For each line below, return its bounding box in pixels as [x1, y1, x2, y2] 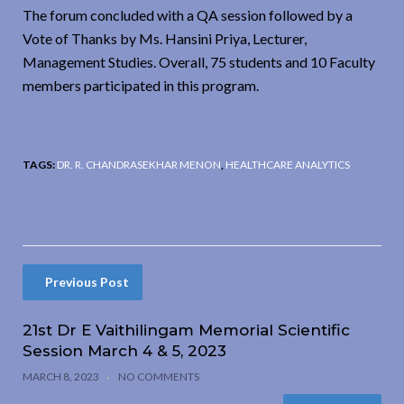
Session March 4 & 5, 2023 [23, 341, 226, 360]
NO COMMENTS [118, 369, 199, 383]
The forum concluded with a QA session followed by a [23, 5, 353, 23]
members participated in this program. [23, 76, 259, 94]
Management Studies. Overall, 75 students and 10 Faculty [23, 52, 375, 70]
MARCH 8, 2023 [23, 369, 99, 383]
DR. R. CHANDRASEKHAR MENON [57, 157, 221, 171]
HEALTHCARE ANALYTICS [225, 157, 350, 171]
